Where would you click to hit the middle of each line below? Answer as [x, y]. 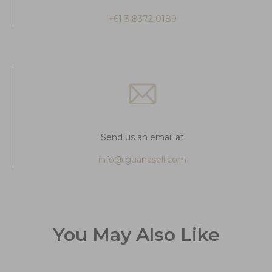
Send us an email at [142, 137]
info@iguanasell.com [142, 159]
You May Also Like [136, 235]
